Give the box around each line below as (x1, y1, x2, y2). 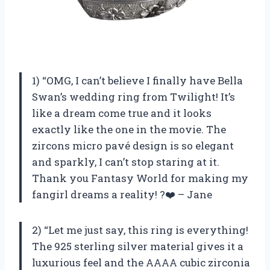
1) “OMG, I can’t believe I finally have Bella (32, 73, 243, 87)
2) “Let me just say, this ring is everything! (32, 222, 248, 237)
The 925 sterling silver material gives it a (32, 239, 243, 253)
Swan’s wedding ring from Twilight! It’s (32, 89, 235, 104)
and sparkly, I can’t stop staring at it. (32, 154, 219, 169)
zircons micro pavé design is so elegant (32, 138, 234, 152)
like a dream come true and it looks (32, 105, 212, 120)
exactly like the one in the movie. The (32, 122, 226, 136)
